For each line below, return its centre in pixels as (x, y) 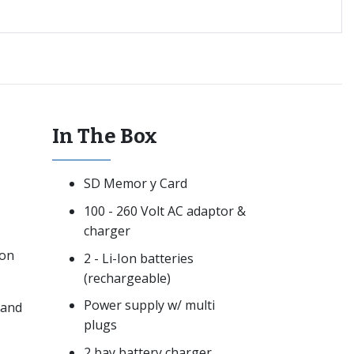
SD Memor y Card (136, 184)
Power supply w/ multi (149, 305)
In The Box (105, 137)
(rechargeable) (127, 278)
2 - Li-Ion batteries (139, 258)
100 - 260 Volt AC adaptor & (165, 211)
